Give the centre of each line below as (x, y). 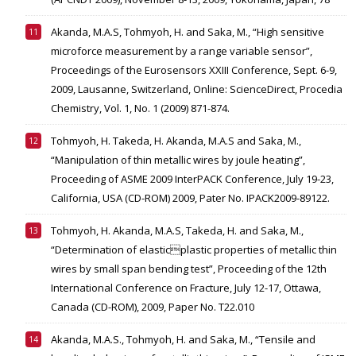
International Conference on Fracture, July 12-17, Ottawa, (186, 288)
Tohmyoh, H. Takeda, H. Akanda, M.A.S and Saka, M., (176, 141)
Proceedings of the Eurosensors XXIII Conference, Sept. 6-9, (194, 70)
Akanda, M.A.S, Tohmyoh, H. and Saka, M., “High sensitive (188, 32)
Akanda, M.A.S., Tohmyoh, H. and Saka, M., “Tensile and (183, 340)
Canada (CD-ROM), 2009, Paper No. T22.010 (153, 307)
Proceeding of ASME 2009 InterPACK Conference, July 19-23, (192, 179)
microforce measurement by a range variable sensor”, (182, 51)
